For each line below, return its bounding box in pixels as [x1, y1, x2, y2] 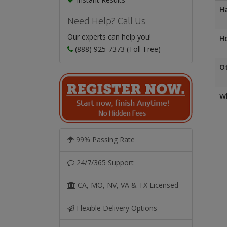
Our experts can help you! [67, 32, 151, 42]
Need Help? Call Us [67, 16, 145, 26]
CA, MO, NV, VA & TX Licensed [75, 180, 178, 190]
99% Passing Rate [74, 135, 135, 144]
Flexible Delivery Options [74, 203, 157, 213]
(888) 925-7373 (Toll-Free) [73, 44, 161, 54]
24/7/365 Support [74, 158, 134, 167]
